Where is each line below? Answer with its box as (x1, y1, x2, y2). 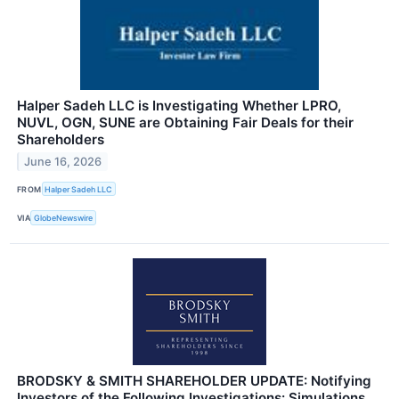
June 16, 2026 (24, 155, 102, 169)
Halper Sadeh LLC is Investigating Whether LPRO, (17, 97, 341, 115)
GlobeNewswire (34, 213, 94, 224)
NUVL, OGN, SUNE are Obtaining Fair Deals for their (17, 114, 354, 132)
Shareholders (17, 131, 104, 149)
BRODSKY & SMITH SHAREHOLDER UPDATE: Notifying (17, 371, 371, 389)
